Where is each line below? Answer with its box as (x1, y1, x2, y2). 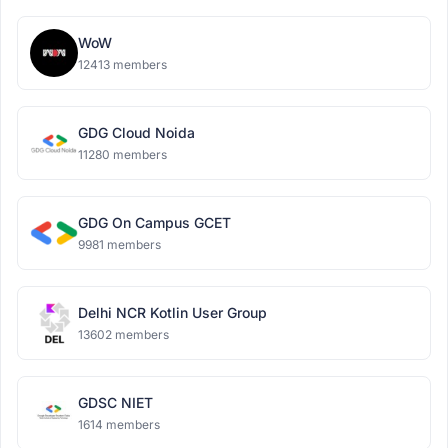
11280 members (78, 147, 167, 162)
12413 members (78, 57, 167, 72)
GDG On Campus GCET (78, 214, 231, 231)
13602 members (78, 327, 169, 342)
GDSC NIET (78, 394, 153, 411)
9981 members (78, 237, 161, 252)
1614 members (78, 417, 160, 432)
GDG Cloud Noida (78, 124, 195, 141)
